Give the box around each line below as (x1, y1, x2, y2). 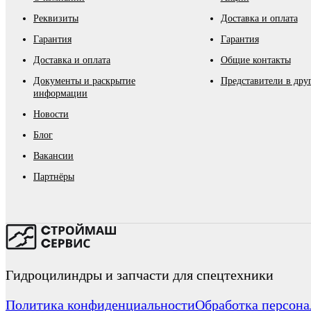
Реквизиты (33, 13, 78, 24)
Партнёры (33, 171, 74, 183)
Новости (33, 109, 69, 120)
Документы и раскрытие (33, 76, 135, 87)
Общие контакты (220, 55, 291, 66)
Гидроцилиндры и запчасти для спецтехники (6, 267, 274, 283)
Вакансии (33, 151, 74, 162)
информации (33, 88, 87, 99)
